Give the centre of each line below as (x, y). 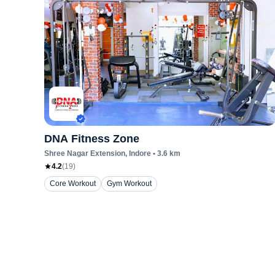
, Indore (138, 153)
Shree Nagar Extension (85, 153)
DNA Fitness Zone (92, 139)
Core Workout (73, 184)
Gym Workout (129, 184)
